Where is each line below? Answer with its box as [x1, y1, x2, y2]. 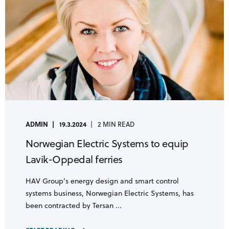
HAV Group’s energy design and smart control [26, 176, 179, 187]
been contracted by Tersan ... [26, 200, 122, 211]
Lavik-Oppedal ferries [26, 152, 123, 167]
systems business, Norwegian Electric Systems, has [26, 188, 194, 199]
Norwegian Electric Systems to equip [26, 136, 189, 151]
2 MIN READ [98, 120, 134, 129]
